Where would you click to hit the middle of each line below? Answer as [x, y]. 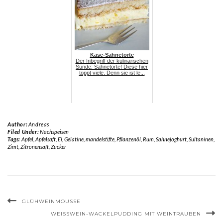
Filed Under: [24, 131]
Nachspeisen [54, 131]
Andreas [39, 124]
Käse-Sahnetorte [112, 55]
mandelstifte [100, 139]
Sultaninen [201, 139]
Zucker [58, 146]
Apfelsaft [45, 139]
